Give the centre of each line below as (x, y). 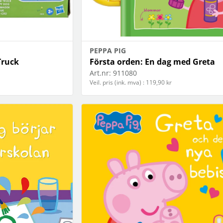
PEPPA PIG (108, 51)
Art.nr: (100, 73)
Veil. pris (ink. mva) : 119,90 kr (130, 83)
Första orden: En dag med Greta (152, 62)
